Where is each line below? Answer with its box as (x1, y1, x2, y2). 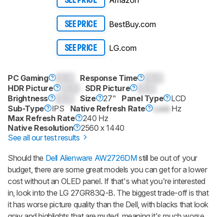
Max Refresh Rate (8, 113, 75, 123)
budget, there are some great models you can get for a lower (8, 164, 207, 174)
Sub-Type (8, 103, 44, 113)
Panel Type (122, 93, 164, 104)
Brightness (8, 93, 48, 103)
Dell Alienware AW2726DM (45, 153, 137, 163)
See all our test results (8, 132, 81, 142)
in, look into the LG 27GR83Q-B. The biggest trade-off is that (8, 187, 209, 198)
